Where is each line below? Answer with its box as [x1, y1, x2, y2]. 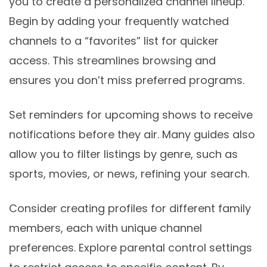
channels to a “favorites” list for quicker [9, 33, 219, 49]
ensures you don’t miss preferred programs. [9, 73, 244, 88]
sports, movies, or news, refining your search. [9, 166, 249, 182]
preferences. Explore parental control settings [9, 240, 252, 256]
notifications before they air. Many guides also [9, 127, 255, 142]
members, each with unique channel [9, 221, 202, 236]
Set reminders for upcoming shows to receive [9, 107, 253, 123]
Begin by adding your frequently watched [9, 14, 229, 29]
